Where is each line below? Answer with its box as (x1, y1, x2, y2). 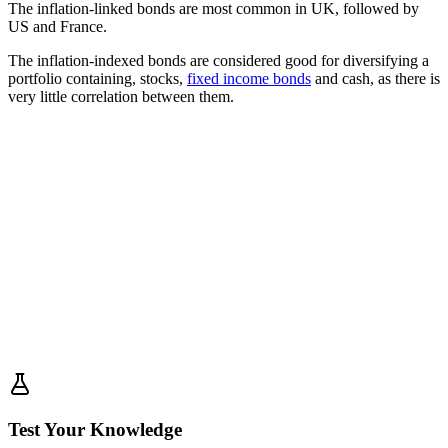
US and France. (8, 17, 107, 35)
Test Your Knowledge (8, 418, 182, 440)
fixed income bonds (187, 69, 311, 87)
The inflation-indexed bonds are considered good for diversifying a (8, 51, 429, 69)
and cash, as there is (311, 69, 440, 87)
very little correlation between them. (8, 87, 234, 105)
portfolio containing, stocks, (8, 69, 187, 87)
